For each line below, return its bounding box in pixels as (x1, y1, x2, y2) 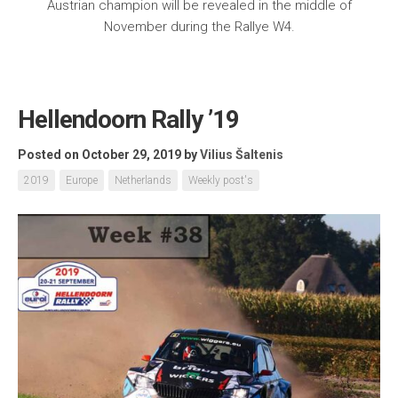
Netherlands (115, 174, 171, 187)
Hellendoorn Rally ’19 (18, 105, 239, 135)
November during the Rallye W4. (103, 19, 295, 36)
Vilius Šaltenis (200, 147, 283, 163)
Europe (66, 174, 98, 187)
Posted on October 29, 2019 (18, 147, 181, 163)
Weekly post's (188, 174, 253, 187)
